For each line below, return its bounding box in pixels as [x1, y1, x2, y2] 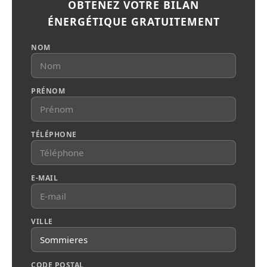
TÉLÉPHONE [31, 129, 77, 139]
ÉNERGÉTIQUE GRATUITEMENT [47, 14, 220, 29]
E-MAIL [31, 173, 58, 183]
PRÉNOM [31, 86, 65, 96]
